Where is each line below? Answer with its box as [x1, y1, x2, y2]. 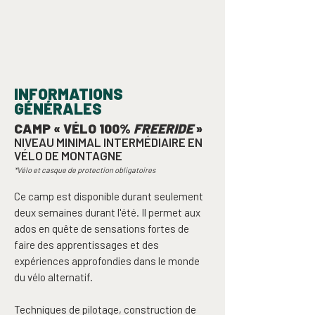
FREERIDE [134, 120, 193, 136]
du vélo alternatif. [14, 271, 93, 283]
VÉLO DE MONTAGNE [14, 148, 122, 162]
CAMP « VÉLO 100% [14, 120, 134, 136]
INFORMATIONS [14, 84, 123, 103]
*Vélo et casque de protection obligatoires [14, 165, 157, 174]
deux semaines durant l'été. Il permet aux [14, 206, 200, 219]
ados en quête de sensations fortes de [14, 222, 189, 235]
